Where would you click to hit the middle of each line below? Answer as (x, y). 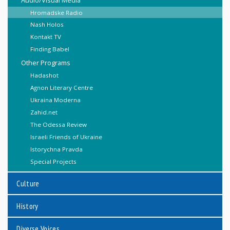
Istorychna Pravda (57, 149)
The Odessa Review (59, 124)
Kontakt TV (46, 37)
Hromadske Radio (57, 12)
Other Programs (45, 63)
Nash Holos (47, 25)
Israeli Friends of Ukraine (66, 137)
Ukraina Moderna (56, 100)
